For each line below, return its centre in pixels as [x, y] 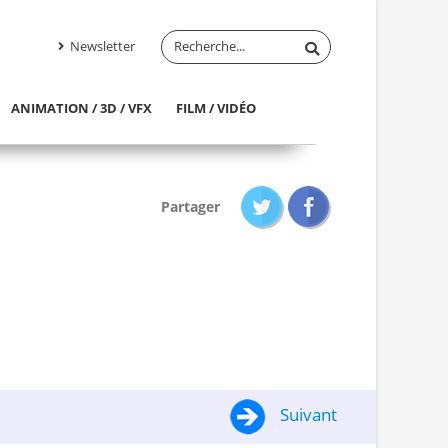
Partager [191, 206]
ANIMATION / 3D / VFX [81, 108]
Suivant [306, 415]
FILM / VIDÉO [216, 108]
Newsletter [101, 46]
